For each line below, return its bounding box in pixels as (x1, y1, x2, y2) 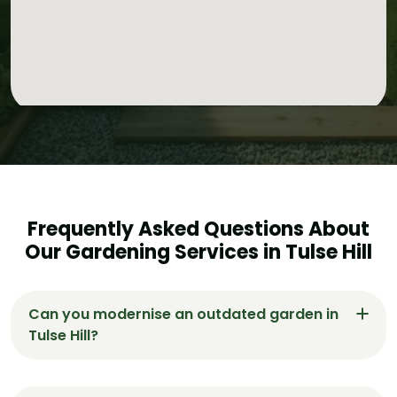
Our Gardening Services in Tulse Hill (25, 237, 372, 266)
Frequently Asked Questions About (27, 214, 370, 243)
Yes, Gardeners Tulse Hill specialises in (24, 372, 286, 393)
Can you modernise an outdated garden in (28, 303, 339, 324)
